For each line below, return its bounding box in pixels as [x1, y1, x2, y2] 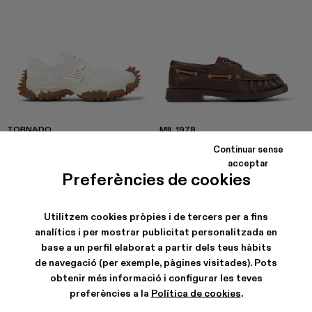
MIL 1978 [159, 123, 196, 134]
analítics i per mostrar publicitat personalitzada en [35, 225, 277, 238]
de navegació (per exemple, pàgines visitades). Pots [35, 256, 277, 269]
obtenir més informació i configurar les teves [49, 271, 263, 284]
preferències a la [69, 286, 151, 299]
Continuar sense [212, 143, 283, 155]
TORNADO [7, 123, 52, 134]
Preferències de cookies [61, 169, 251, 189]
